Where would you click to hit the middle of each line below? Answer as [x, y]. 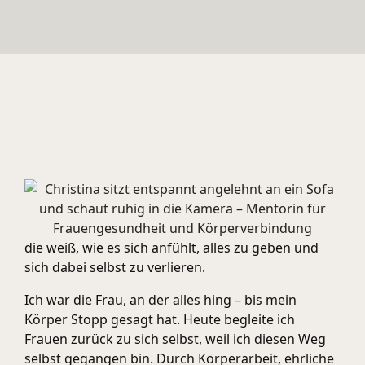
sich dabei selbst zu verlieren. [115, 267]
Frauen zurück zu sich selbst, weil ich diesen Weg [175, 339]
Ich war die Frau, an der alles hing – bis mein [161, 300]
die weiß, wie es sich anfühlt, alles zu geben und [172, 248]
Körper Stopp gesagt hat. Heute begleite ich [160, 319]
